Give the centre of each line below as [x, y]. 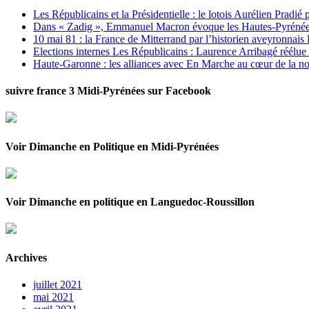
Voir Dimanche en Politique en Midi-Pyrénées [112, 146]
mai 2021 [53, 297]
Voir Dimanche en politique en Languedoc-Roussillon [130, 202]
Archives [26, 257]
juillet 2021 [58, 284]
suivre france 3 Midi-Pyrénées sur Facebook [108, 91]
